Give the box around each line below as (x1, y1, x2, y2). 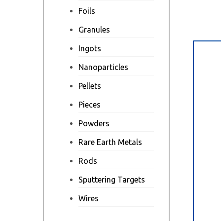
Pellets (78, 81, 101, 90)
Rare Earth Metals (78, 138, 142, 147)
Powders (78, 119, 110, 128)
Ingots (78, 44, 101, 53)
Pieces (78, 100, 101, 109)
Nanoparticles (78, 63, 128, 72)
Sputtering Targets (78, 175, 145, 184)
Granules (78, 25, 110, 34)
